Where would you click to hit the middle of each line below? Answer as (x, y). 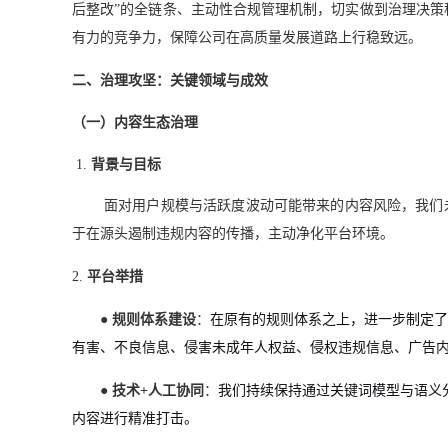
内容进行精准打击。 (135, 418)
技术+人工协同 (158, 390)
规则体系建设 (154, 319)
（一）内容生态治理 (135, 122)
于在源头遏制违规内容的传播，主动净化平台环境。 (233, 233)
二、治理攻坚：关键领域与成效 (170, 80)
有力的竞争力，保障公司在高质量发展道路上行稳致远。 (247, 37)
